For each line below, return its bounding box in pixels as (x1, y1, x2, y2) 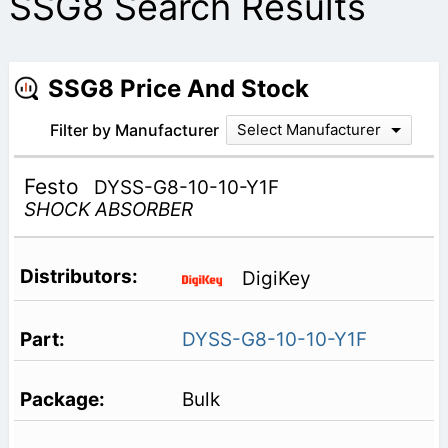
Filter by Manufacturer (49, 119, 219, 140)
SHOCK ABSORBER (23, 197, 193, 221)
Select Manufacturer (236, 119, 381, 139)
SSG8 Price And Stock (47, 73, 309, 103)
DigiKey (241, 267, 311, 291)
